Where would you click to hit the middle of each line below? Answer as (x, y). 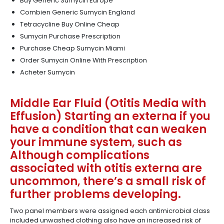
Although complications (80, 155)
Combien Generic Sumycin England (77, 12)
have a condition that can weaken (108, 129)
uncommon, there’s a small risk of (108, 181)
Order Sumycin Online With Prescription (83, 60)
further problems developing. (95, 194)
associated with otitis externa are (106, 168)
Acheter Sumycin (47, 72)
